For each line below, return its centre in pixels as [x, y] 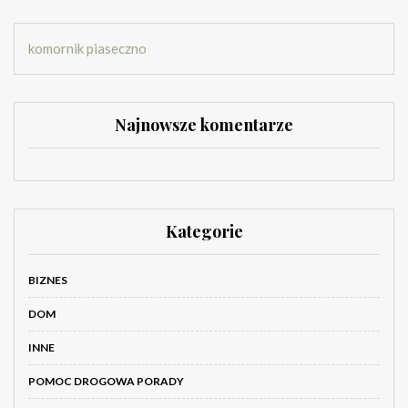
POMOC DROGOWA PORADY [106, 382]
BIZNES [48, 280]
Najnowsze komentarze [204, 125]
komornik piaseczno [87, 49]
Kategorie [204, 232]
